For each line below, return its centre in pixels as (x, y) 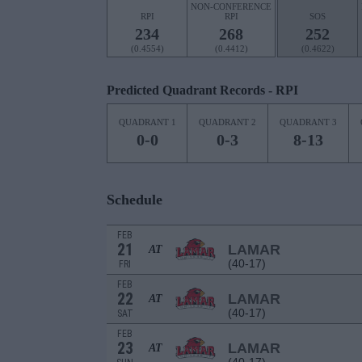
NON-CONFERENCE (231, 6)
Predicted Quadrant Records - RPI (202, 90)
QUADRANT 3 (308, 122)
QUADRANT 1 (147, 122)
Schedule (135, 200)
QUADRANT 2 (227, 122)
